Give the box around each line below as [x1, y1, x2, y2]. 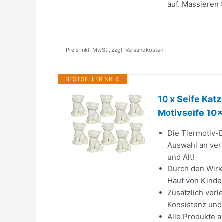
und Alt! [167, 152, 194, 162]
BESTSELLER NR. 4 [65, 75, 119, 83]
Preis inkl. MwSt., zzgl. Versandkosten [66, 46, 163, 53]
